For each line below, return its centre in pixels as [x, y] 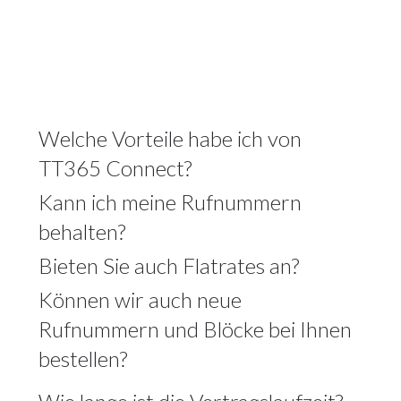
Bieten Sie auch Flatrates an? [168, 265]
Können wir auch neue [140, 299]
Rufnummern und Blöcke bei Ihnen [195, 328]
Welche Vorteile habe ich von [170, 138]
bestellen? [82, 358]
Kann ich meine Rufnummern [170, 201]
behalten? [81, 231]
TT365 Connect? [115, 167]
